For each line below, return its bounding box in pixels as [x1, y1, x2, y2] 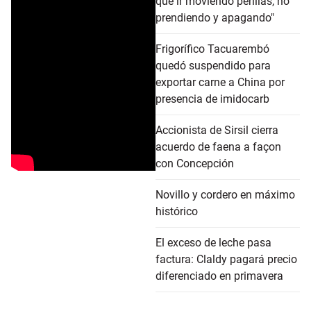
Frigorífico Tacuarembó [155, 42, 269, 56]
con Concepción [155, 157, 234, 171]
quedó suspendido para [155, 59, 271, 73]
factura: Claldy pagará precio [155, 253, 297, 267]
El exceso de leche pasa [155, 236, 271, 250]
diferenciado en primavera [155, 269, 283, 283]
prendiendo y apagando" [155, 11, 274, 25]
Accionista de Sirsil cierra [155, 124, 278, 137]
